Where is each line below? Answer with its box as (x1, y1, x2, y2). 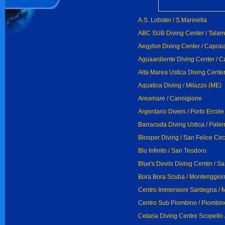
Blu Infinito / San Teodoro (138, 147, 206, 154)
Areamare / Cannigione (138, 95, 202, 102)
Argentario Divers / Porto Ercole (138, 108, 224, 115)
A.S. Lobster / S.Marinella (138, 17, 207, 24)
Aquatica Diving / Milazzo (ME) (138, 82, 221, 89)
